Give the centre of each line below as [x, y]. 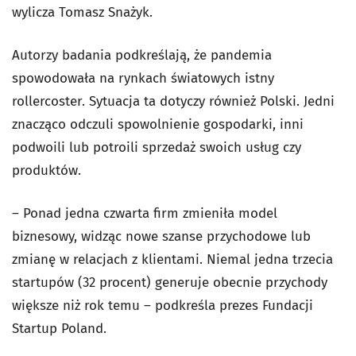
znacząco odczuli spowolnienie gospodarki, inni [158, 125]
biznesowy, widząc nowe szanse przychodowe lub [161, 237]
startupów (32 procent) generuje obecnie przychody [170, 283]
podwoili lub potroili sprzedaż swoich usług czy [157, 148]
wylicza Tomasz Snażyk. [82, 13]
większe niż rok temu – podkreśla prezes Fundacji [163, 306]
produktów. [46, 171]
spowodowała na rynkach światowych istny [143, 79]
